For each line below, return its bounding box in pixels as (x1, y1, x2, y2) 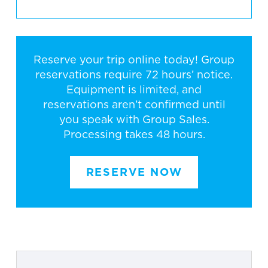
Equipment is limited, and (66, 83, 202, 96)
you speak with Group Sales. (59, 113, 209, 126)
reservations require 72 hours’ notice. (35, 68, 233, 81)
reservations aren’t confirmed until (42, 98, 226, 111)
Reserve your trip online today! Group (33, 53, 234, 66)
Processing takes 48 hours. (63, 128, 205, 141)
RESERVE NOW (86, 165, 182, 178)
